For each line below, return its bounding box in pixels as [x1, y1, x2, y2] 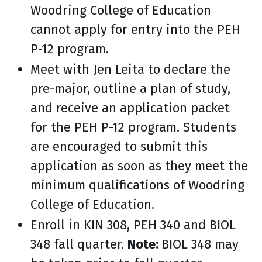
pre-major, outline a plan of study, [30, 81, 230, 96]
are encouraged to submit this [30, 139, 208, 154]
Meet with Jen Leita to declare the [30, 61, 230, 77]
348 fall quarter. [30, 236, 127, 252]
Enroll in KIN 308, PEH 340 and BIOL [30, 217, 236, 233]
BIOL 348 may [161, 236, 239, 252]
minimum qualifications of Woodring [30, 177, 244, 193]
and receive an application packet [30, 100, 230, 116]
